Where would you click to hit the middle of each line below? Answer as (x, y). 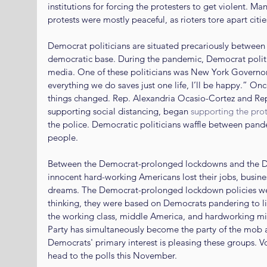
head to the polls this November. (112, 255)
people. (63, 137)
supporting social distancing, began (119, 111)
